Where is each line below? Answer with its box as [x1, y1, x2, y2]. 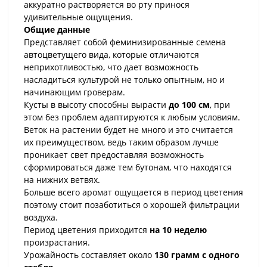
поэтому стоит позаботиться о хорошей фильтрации [24, 199, 240, 210]
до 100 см [169, 99, 210, 110]
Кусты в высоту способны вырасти [24, 99, 169, 110]
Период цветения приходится [24, 224, 150, 235]
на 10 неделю [150, 224, 207, 235]
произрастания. [24, 237, 90, 248]
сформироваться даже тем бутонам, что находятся [24, 162, 232, 173]
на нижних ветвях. [24, 174, 100, 185]
